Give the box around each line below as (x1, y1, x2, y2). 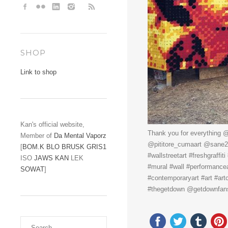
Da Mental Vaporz (54, 132, 106, 139)
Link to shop (20, 68, 56, 76)
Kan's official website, (20, 121, 84, 128)
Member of (20, 132, 54, 139)
